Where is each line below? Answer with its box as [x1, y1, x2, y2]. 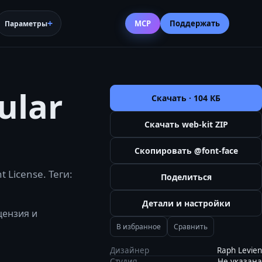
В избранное [116, 222, 161, 232]
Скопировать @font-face [134, 145, 238, 156]
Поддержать [170, 18, 220, 29]
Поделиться [160, 171, 212, 182]
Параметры [5, 18, 47, 29]
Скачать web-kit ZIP [144, 119, 228, 130]
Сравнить [174, 222, 208, 232]
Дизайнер [110, 245, 149, 256]
